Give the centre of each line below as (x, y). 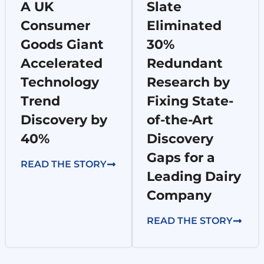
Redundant (185, 64)
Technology (60, 82)
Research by (188, 82)
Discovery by (64, 120)
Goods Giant (62, 45)
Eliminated (184, 26)
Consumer (55, 26)
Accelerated (62, 64)
